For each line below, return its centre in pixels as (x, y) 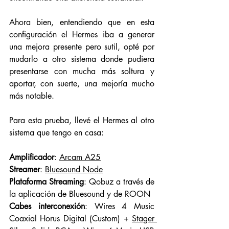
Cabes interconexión (47, 206)
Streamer (25, 169)
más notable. (33, 96)
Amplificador (32, 157)
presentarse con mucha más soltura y (82, 71)
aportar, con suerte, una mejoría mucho (82, 83)
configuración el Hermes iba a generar (82, 34)
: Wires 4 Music (119, 206)
